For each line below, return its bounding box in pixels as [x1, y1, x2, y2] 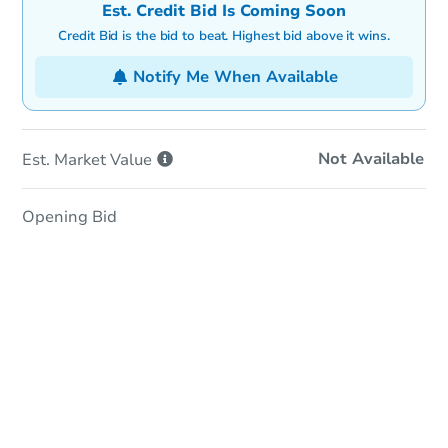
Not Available [318, 148, 424, 171]
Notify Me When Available [132, 66, 338, 89]
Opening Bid [22, 206, 117, 229]
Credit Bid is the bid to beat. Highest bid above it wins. [58, 27, 390, 46]
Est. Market [22, 149, 106, 172]
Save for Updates [156, 392, 292, 415]
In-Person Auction [145, 336, 303, 361]
